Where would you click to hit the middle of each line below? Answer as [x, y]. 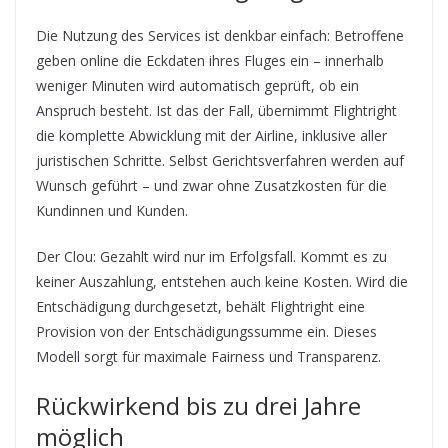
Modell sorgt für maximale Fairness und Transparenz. [208, 356]
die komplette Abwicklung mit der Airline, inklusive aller [211, 135]
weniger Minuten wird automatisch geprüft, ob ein [197, 85]
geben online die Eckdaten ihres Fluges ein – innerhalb [210, 60]
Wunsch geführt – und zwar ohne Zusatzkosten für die [211, 185]
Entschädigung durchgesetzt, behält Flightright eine [200, 306]
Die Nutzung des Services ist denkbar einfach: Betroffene [220, 35]
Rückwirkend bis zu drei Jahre [198, 405]
